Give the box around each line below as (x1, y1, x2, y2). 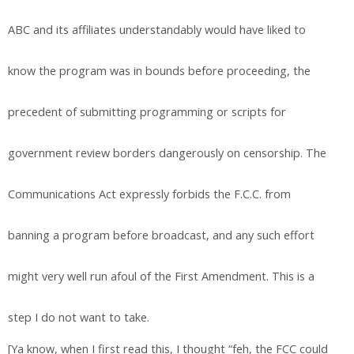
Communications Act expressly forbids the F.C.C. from (8, 186, 291, 201)
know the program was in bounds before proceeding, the (8, 62, 311, 78)
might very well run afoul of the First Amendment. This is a (8, 268, 314, 284)
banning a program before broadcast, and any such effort (8, 227, 314, 243)
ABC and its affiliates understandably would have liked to (8, 21, 306, 37)
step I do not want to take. (8, 309, 149, 325)
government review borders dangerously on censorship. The (8, 145, 326, 160)
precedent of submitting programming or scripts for (8, 104, 286, 119)
